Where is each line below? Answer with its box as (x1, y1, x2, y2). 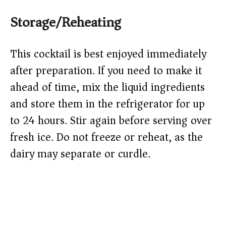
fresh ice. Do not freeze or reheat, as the (10, 128, 203, 147)
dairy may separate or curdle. (10, 144, 150, 164)
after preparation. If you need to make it (10, 61, 202, 81)
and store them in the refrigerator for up (10, 94, 205, 114)
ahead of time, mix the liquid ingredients (10, 78, 205, 97)
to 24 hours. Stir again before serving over (10, 111, 212, 131)
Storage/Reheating (10, 10, 121, 35)
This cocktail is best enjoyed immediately (10, 44, 206, 64)
